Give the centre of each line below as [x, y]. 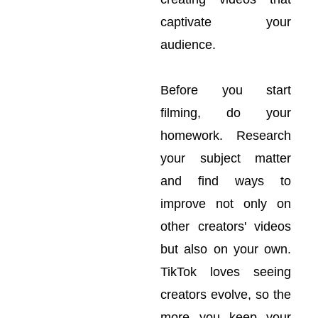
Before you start [226, 90]
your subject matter [226, 158]
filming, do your [226, 113]
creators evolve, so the [226, 295]
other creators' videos [226, 226]
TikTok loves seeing [226, 272]
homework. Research [226, 136]
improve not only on [226, 204]
